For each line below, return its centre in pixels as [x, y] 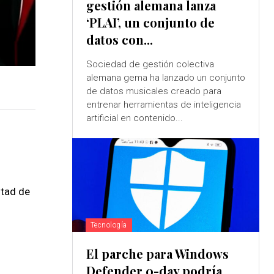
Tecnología [109, 225]
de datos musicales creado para [154, 91]
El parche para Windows [157, 254]
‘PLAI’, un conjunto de [150, 23]
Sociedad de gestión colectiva [150, 65]
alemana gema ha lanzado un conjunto [118, 78]
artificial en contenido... [134, 118]
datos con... [119, 40]
